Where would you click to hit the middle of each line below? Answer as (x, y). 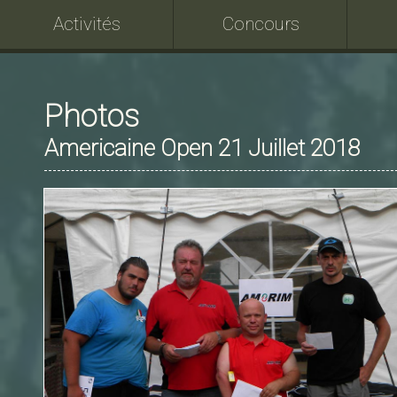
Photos (92, 116)
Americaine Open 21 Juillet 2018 (202, 148)
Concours (261, 24)
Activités (87, 24)
